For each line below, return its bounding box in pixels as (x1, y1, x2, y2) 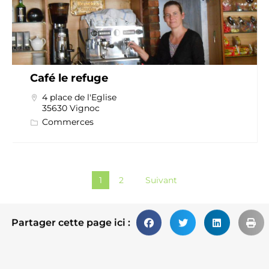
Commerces (41, 116, 94, 128)
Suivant (145, 175, 177, 186)
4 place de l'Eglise (41, 92, 116, 103)
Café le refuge (29, 71, 108, 85)
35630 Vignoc (41, 103, 100, 114)
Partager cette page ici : (11, 216, 130, 228)
